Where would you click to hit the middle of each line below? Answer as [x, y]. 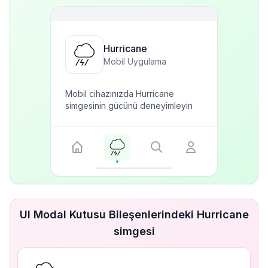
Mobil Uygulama [135, 61]
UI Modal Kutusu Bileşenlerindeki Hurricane [134, 214]
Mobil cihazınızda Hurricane [120, 94]
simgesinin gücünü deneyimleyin [129, 106]
